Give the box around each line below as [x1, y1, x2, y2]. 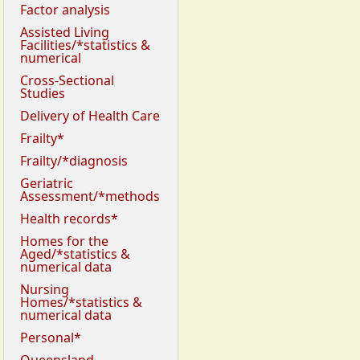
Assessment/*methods [20, 187, 160, 206]
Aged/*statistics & [20, 245, 130, 264]
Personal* [20, 329, 81, 347]
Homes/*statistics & [20, 293, 142, 312]
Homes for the [20, 232, 108, 251]
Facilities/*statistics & [20, 36, 150, 55]
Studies [20, 84, 65, 103]
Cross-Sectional [20, 72, 114, 90]
